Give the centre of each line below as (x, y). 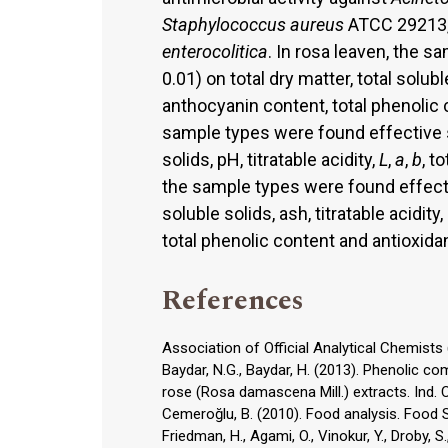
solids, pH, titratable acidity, (270, 159)
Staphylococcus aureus (253, 24)
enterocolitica (215, 51)
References (233, 300)
